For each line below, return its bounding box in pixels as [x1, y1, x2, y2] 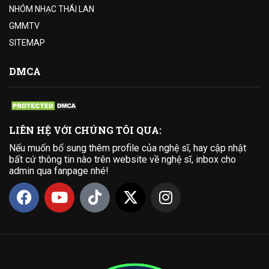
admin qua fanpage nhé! [9, 165, 109, 177]
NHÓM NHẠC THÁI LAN [9, 4, 94, 14]
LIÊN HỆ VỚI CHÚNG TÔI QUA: [9, 123, 162, 136]
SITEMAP [9, 37, 45, 47]
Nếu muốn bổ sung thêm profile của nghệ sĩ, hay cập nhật [9, 142, 246, 154]
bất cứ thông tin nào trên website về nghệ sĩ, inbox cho [9, 153, 236, 165]
